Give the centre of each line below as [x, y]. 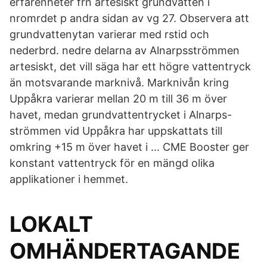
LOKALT [51, 224]
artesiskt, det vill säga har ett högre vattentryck [130, 66]
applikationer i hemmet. [69, 179]
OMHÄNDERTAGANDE [125, 251]
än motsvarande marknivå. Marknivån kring [119, 83]
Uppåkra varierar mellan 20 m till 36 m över [118, 99]
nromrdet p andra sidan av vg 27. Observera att [129, 18]
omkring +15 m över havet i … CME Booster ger [129, 147]
